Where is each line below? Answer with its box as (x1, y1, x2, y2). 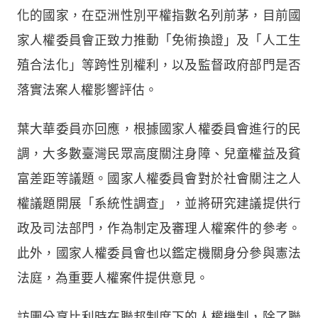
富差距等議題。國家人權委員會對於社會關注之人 (17, 171, 301, 186)
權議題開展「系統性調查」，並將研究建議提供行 (17, 196, 301, 211)
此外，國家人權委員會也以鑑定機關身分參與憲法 (17, 246, 301, 261)
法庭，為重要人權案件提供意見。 (17, 270, 209, 285)
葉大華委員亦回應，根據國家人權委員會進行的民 (17, 121, 301, 136)
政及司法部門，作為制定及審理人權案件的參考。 (17, 221, 301, 236)
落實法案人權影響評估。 (17, 82, 158, 97)
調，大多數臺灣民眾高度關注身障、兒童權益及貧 (17, 146, 301, 161)
